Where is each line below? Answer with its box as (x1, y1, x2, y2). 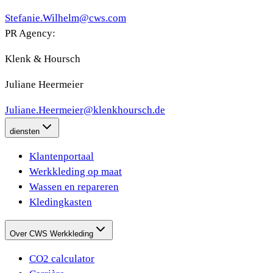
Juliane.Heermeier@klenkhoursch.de (5, 104, 165, 116)
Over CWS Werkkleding (10, 229, 93, 239)
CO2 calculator (29, 253, 94, 265)
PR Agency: (5, 27, 55, 40)
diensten (10, 127, 40, 136)
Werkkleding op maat (29, 166, 122, 178)
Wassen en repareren (29, 181, 119, 193)
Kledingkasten (29, 196, 92, 208)
